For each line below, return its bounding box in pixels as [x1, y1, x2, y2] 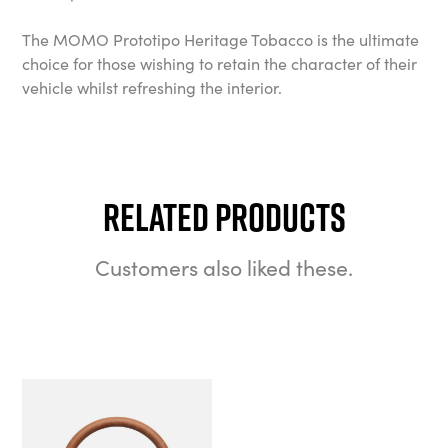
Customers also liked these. [95, 251, 353, 282]
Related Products [102, 190, 346, 244]
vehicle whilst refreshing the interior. [22, 75, 283, 98]
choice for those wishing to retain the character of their [22, 51, 418, 74]
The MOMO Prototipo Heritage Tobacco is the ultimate [22, 27, 420, 50]
